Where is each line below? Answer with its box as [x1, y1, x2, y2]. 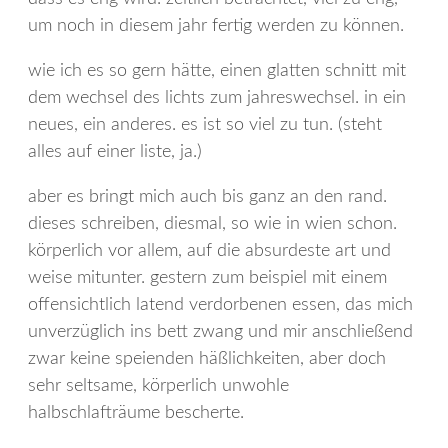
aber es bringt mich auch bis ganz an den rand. [28, 187, 387, 206]
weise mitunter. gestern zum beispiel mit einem [28, 268, 387, 287]
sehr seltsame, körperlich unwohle [28, 376, 289, 395]
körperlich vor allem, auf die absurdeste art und [28, 241, 391, 260]
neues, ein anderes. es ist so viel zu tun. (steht [28, 115, 382, 134]
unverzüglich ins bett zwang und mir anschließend [28, 322, 413, 341]
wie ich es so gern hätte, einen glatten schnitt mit [28, 61, 406, 80]
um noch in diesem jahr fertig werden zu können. [28, 16, 404, 35]
